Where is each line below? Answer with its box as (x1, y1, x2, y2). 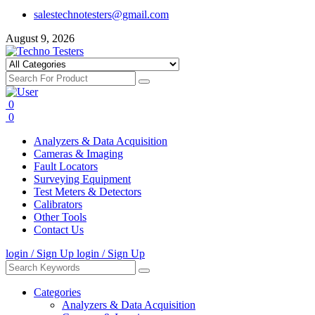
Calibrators (34, 198, 82, 210)
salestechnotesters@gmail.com (34, 8, 169, 20)
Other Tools (34, 211, 86, 223)
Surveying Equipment (34, 173, 131, 185)
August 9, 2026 (6, 32, 75, 44)
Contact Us (34, 224, 84, 236)
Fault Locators (34, 160, 98, 172)
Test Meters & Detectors (34, 186, 141, 198)
